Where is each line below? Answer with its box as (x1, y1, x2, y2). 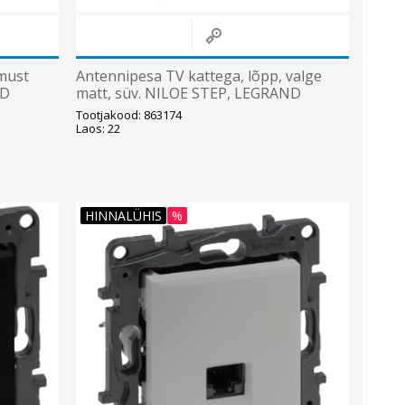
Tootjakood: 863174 (75, 106, 182, 123)
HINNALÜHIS (84, 206, 162, 224)
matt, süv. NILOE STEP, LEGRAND (75, 82, 301, 103)
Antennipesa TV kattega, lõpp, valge (75, 65, 322, 86)
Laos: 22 (75, 119, 120, 137)
